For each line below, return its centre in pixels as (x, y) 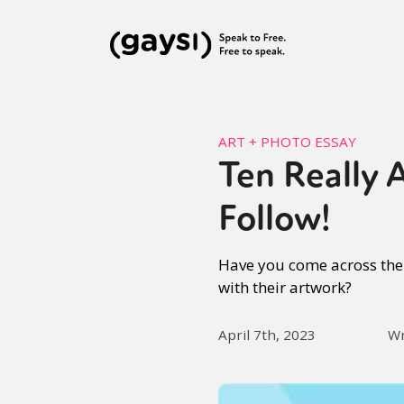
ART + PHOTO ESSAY (287, 142)
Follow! (275, 218)
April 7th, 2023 (267, 335)
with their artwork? (285, 287)
